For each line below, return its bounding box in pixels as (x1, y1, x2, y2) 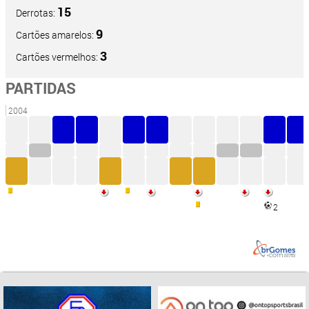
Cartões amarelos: (16, 28, 96, 42)
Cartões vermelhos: (16, 50, 100, 64)
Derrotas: (16, 6, 57, 20)
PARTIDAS (6, 78, 76, 99)
